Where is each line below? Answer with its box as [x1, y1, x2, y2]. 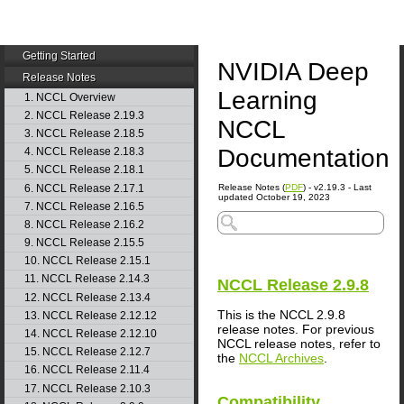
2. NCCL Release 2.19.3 [23, 108, 144, 122]
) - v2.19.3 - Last [303, 182, 372, 192]
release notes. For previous [217, 321, 374, 336]
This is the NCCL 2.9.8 [217, 307, 345, 322]
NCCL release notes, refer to [217, 335, 381, 351]
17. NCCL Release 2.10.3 [23, 381, 151, 395]
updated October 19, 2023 [218, 192, 330, 202]
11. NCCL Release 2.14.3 [23, 272, 150, 286]
